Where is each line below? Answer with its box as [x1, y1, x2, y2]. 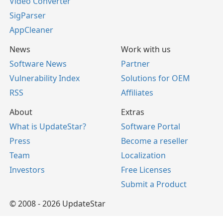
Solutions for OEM [121, 73, 190, 84]
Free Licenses [121, 164, 171, 175]
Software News [9, 58, 67, 69]
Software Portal [121, 121, 180, 132]
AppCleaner [9, 24, 53, 35]
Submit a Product [121, 179, 187, 190]
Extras [121, 107, 144, 117]
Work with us [121, 44, 171, 55]
